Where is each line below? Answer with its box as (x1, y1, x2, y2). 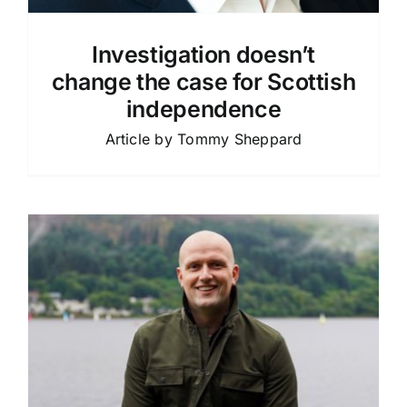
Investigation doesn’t (91, 40, 316, 68)
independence (125, 94, 282, 123)
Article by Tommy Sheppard (104, 129, 303, 148)
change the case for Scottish (51, 67, 356, 95)
